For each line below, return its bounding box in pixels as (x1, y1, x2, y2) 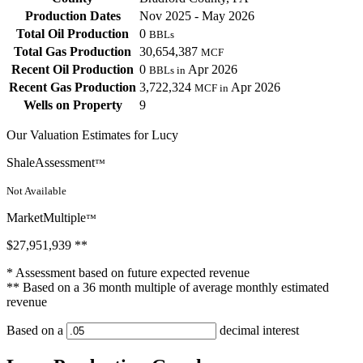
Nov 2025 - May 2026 (139, 9, 254, 23)
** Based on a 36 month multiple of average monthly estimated (6, 280, 329, 295)
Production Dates (24, 9, 121, 23)
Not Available (6, 185, 66, 198)
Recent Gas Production (9, 80, 136, 95)
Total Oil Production (16, 27, 129, 41)
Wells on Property (23, 98, 122, 113)
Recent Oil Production (11, 62, 134, 77)
